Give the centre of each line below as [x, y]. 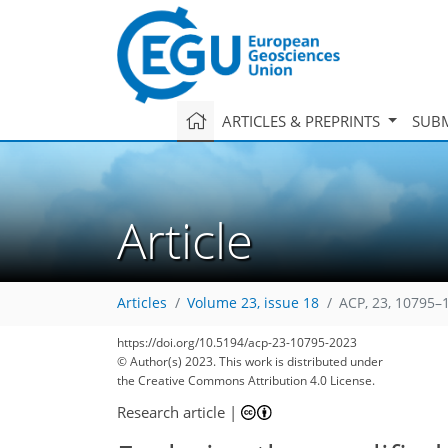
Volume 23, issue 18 [253, 303]
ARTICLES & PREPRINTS [302, 120]
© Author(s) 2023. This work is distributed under [250, 361]
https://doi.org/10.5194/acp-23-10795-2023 [237, 342]
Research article [171, 411]
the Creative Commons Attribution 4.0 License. [246, 380]
